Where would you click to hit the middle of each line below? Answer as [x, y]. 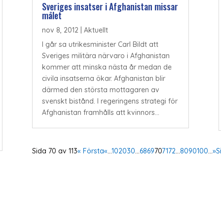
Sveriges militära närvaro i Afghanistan [106, 55]
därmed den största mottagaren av [100, 90]
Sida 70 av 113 [55, 151]
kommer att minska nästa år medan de [107, 67]
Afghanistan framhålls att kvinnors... [100, 112]
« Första [91, 151]
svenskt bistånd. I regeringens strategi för [110, 101]
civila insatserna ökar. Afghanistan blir [103, 78]
